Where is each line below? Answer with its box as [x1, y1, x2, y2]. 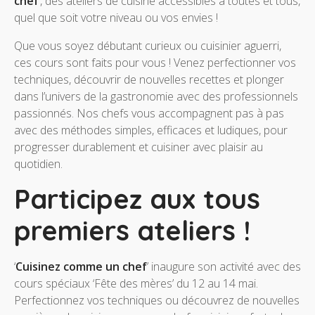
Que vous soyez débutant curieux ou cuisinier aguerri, [14, 38, 281, 54]
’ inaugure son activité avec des [147, 259, 301, 275]
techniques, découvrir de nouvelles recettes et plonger [14, 72, 284, 88]
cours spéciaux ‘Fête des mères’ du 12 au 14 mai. [14, 276, 258, 292]
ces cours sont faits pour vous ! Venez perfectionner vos [14, 55, 296, 71]
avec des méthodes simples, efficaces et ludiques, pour [14, 122, 288, 139]
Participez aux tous [14, 182, 260, 217]
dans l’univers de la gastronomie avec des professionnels [14, 89, 298, 105]
